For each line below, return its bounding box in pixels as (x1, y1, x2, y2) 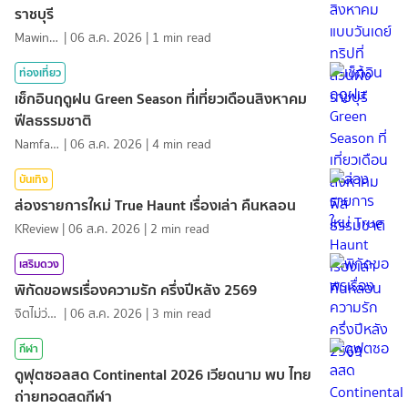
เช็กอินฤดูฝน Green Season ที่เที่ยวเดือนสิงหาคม (15, 86, 307, 110)
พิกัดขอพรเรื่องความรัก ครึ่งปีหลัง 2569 (15, 277, 257, 301)
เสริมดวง (19, 254, 59, 272)
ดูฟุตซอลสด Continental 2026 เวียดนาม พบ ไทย (15, 362, 311, 386)
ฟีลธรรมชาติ (15, 107, 92, 132)
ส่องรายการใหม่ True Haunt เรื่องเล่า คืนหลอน (15, 192, 296, 217)
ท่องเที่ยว (19, 63, 61, 81)
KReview (15, 219, 58, 239)
